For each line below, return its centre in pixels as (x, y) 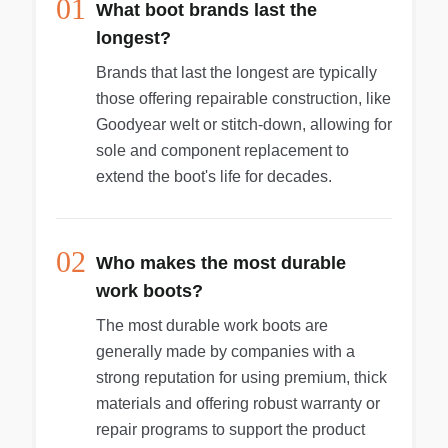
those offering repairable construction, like (243, 98)
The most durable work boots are (212, 325)
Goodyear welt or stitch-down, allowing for (244, 124)
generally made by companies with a (225, 351)
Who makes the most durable (221, 263)
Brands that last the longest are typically (236, 72)
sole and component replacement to (222, 150)
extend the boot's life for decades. (214, 176)
